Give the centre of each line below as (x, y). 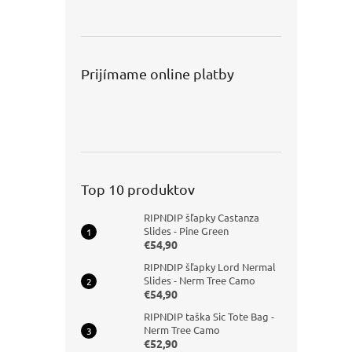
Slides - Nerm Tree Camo (200, 280)
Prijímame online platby (158, 73)
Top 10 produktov (138, 189)
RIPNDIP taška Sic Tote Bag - (209, 316)
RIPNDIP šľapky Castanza (202, 217)
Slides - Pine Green (186, 231)
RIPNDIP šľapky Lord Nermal (210, 267)
